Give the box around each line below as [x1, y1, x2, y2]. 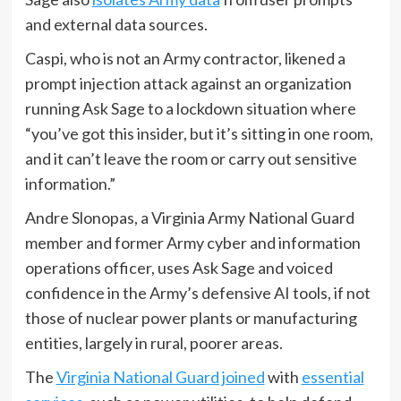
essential [301, 366, 364, 387]
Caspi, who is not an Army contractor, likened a [24, 47, 346, 68]
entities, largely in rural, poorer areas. [24, 332, 283, 353]
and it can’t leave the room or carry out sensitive [24, 148, 357, 168]
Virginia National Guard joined [55, 366, 265, 387]
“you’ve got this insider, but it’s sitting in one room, [24, 123, 373, 143]
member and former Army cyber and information [24, 232, 361, 252]
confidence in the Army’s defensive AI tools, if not [24, 282, 371, 303]
